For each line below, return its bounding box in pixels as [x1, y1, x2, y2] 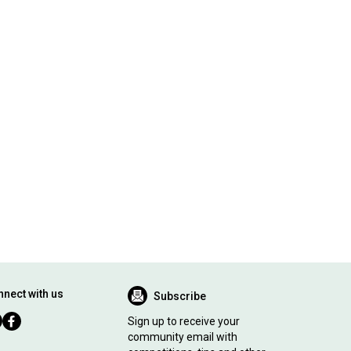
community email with [127, 331, 237, 343]
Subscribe [153, 289, 206, 302]
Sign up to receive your [127, 315, 240, 327]
